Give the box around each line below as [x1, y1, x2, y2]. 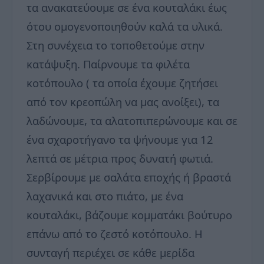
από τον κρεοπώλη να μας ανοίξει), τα [27, 94, 219, 109]
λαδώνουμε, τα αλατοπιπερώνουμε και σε [27, 113, 237, 128]
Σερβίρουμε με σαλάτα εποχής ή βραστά [27, 169, 231, 184]
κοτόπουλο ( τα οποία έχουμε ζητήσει [27, 75, 218, 90]
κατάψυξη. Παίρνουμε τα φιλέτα [27, 56, 190, 71]
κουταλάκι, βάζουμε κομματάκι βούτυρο [27, 207, 232, 222]
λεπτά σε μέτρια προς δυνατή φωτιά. [27, 150, 213, 166]
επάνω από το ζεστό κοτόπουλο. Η [27, 226, 203, 241]
